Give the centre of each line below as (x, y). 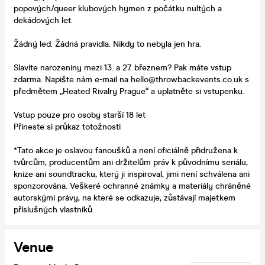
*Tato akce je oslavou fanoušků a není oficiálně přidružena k (126, 150)
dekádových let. (43, 20)
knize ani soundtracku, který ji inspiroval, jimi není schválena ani (132, 174)
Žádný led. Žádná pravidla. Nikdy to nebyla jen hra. (107, 44)
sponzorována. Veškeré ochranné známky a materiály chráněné (132, 186)
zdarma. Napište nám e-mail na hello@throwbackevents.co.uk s (131, 79)
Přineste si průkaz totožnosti (67, 127)
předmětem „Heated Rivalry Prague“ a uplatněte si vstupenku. (129, 91)
